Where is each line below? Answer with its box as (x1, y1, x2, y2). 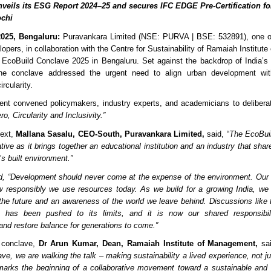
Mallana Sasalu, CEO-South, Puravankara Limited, (15, 129, 205, 139)
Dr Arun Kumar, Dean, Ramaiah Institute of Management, (38, 239, 258, 249)
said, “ (204, 129, 229, 139)
